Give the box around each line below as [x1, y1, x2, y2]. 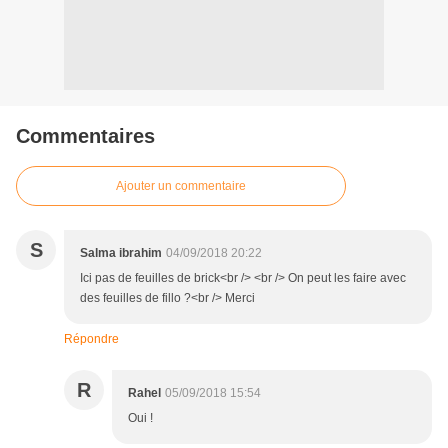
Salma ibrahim [80, 246, 162, 261]
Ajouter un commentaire [116, 179, 246, 194]
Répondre [64, 332, 119, 347]
